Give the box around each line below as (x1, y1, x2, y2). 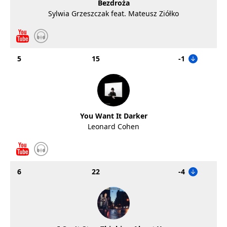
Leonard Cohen (88, 122, 139, 131)
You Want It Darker (80, 111, 147, 121)
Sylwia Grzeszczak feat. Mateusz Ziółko (48, 9, 179, 18)
